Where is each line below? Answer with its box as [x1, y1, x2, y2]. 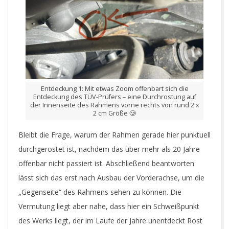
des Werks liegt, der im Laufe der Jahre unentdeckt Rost [18, 216, 202, 226]
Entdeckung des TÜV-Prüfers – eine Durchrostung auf [33, 93, 196, 102]
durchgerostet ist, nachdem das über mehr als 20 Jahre [18, 144, 200, 154]
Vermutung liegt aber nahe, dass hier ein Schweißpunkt [18, 201, 199, 212]
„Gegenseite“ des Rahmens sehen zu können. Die [18, 187, 181, 197]
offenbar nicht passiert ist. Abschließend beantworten [18, 158, 194, 169]
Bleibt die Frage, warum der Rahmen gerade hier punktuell [18, 130, 211, 140]
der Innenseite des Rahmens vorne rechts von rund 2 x [30, 101, 199, 110]
